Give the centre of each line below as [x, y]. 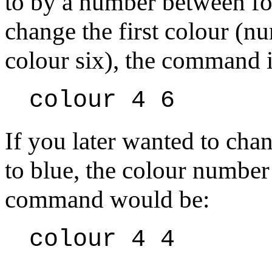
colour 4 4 [102, 239]
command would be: [107, 199]
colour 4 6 [102, 100]
